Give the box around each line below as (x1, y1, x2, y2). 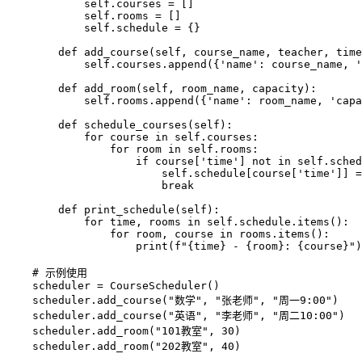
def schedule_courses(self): (6, 118, 233, 131)
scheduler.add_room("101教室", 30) (6, 324, 241, 337)
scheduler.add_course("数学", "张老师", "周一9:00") (6, 293, 339, 306)
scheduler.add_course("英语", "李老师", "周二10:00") (6, 309, 345, 322)
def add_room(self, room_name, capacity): (6, 82, 317, 95)
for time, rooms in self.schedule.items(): (6, 215, 349, 228)
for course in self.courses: (6, 130, 259, 143)
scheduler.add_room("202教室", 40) (6, 339, 241, 352)
